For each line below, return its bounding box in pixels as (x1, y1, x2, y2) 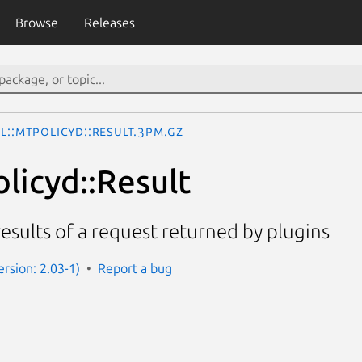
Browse (15, 15, 58, 30)
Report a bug (98, 260, 172, 276)
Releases (83, 15, 135, 30)
